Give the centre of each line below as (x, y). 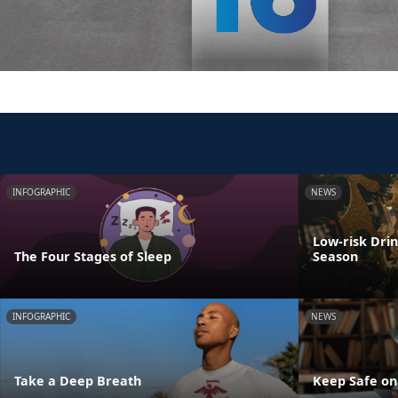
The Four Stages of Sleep (93, 256)
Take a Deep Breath (78, 380)
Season (335, 256)
